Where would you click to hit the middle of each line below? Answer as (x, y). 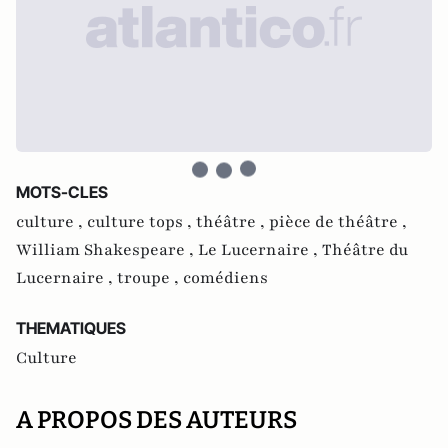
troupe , (150, 278)
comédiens (225, 278)
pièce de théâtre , (338, 222)
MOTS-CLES (62, 192)
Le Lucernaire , (260, 250)
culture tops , (141, 222)
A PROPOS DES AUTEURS (156, 420)
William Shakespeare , (107, 250)
